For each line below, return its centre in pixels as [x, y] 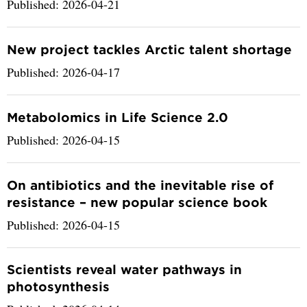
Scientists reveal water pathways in [124, 270]
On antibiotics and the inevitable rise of [140, 185]
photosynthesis [58, 287]
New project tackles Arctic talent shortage [149, 49]
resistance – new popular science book [137, 202]
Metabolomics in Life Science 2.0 [118, 117]
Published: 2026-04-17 [63, 72]
